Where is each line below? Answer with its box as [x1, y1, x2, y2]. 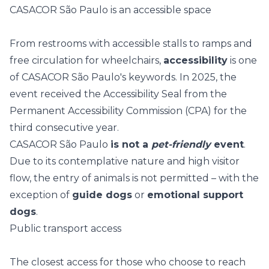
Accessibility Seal [103, 88, 182, 100]
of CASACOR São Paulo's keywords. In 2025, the [10, 71, 237, 83]
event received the [10, 88, 103, 100]
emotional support [147, 189, 243, 201]
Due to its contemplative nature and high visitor [10, 156, 240, 167]
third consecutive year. [10, 122, 119, 133]
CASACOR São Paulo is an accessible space [10, 4, 211, 16]
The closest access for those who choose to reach [10, 256, 246, 268]
